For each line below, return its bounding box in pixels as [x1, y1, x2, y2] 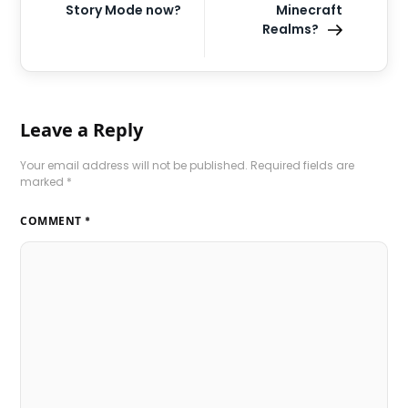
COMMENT [20, 213, 86, 229]
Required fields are [250, 158, 355, 174]
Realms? [261, 20, 319, 39]
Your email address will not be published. [20, 158, 249, 174]
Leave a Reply [20, 117, 144, 143]
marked [20, 174, 67, 190]
